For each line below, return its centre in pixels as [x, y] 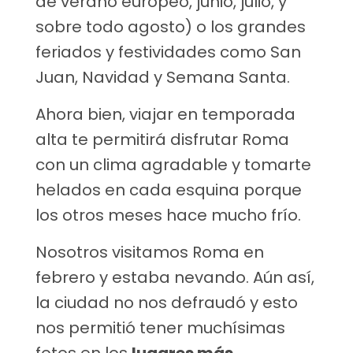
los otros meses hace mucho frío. [168, 216]
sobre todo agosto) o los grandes [171, 27]
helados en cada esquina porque [169, 190]
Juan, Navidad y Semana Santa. [165, 78]
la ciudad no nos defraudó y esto [167, 303]
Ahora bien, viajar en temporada [165, 115]
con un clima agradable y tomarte [173, 165]
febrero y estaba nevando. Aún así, [175, 278]
